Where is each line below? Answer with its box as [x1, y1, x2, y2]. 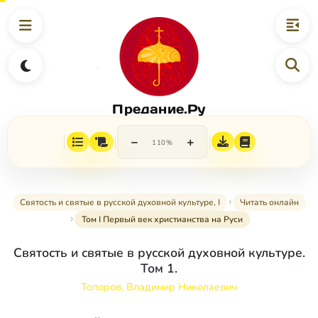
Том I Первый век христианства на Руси [81, 214, 243, 226]
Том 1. [141, 260, 177, 278]
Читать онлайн [239, 197, 299, 209]
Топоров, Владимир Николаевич [81, 280, 237, 295]
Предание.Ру [112, 100, 206, 117]
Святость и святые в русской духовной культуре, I [19, 197, 220, 209]
